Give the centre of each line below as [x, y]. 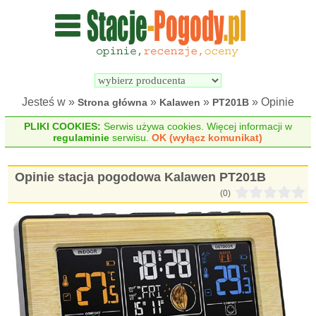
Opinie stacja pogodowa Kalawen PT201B [141, 177]
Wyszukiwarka [196, 54]
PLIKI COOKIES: [62, 126]
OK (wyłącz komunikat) [207, 138]
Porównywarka [275, 54]
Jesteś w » [50, 102]
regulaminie [81, 138]
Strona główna [113, 102]
